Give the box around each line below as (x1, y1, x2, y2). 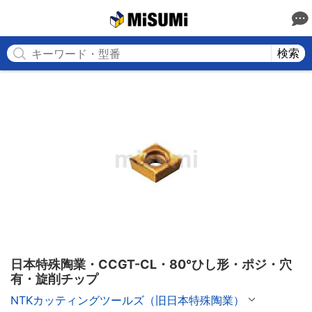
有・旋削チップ (10, 272, 98, 286)
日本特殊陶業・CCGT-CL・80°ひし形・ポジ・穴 (10, 257, 292, 272)
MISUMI (188, 12, 224, 24)
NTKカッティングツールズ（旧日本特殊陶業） (10, 293, 244, 307)
